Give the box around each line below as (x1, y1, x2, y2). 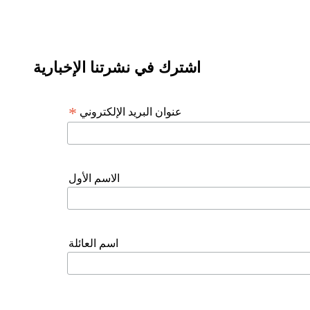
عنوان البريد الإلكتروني (77, 106, 183, 118)
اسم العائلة (69, 237, 119, 249)
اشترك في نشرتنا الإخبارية (33, 59, 201, 77)
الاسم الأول (69, 172, 120, 185)
